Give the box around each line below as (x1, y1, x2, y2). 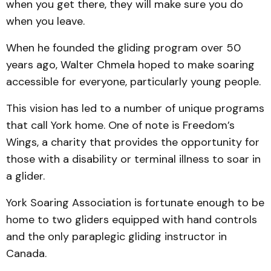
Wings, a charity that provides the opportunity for (6, 135, 260, 149)
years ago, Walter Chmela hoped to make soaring (6, 57, 255, 72)
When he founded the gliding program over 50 (6, 41, 241, 55)
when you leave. (6, 14, 85, 28)
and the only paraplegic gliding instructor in (6, 229, 227, 244)
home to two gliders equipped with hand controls (6, 212, 257, 227)
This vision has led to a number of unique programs (6, 101, 264, 116)
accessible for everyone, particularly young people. (6, 74, 261, 89)
